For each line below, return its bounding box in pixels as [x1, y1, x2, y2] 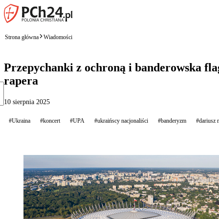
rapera [4, 74, 38, 87]
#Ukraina [9, 117, 30, 124]
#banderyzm [158, 117, 186, 124]
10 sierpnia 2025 [4, 98, 50, 106]
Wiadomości [44, 33, 72, 41]
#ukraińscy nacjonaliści [94, 117, 148, 124]
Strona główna [5, 33, 39, 41]
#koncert [40, 117, 60, 124]
